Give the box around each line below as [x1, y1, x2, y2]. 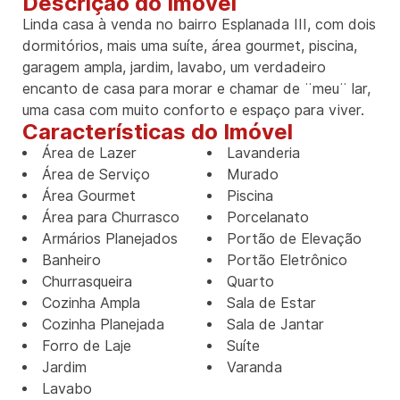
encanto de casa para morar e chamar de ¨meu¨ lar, [22, 80, 371, 98]
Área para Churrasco [42, 209, 179, 227]
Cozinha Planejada [42, 316, 164, 334]
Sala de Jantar [227, 316, 324, 334]
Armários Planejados [42, 230, 178, 248]
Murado [227, 166, 279, 184]
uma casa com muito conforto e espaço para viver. [22, 102, 364, 120]
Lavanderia [227, 145, 300, 162]
